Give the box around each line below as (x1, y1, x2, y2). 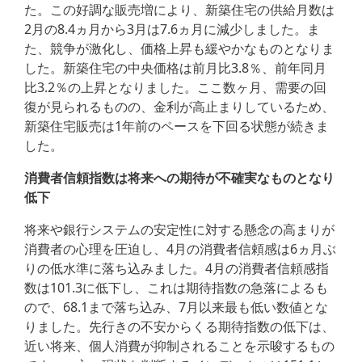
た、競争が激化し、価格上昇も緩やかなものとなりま (24, 40, 335, 58)
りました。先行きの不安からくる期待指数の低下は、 (24, 318, 335, 336)
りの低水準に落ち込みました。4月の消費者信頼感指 (24, 259, 329, 278)
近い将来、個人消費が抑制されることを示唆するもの (24, 337, 335, 356)
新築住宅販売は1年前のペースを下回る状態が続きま (24, 117, 329, 136)
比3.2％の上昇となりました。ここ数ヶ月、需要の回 (24, 78, 326, 97)
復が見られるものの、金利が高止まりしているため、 (24, 98, 335, 116)
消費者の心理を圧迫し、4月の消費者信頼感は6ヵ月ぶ (24, 240, 336, 259)
